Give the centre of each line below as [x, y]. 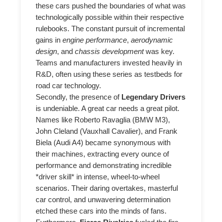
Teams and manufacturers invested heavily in [109, 63]
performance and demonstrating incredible [104, 166]
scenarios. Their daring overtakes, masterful [107, 189]
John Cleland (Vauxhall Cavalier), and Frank [107, 132]
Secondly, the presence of [79, 97]
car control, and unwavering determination [103, 200]
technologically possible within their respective [110, 18]
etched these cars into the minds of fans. [101, 211]
